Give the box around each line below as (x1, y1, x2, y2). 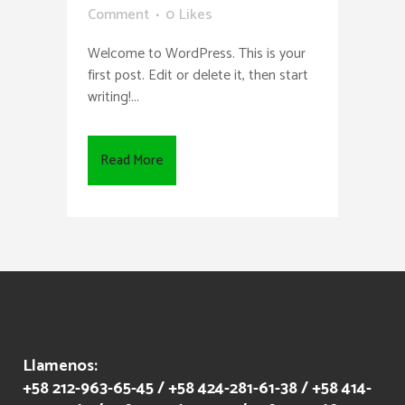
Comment (88, 2, 149, 27)
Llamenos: (23, 352, 98, 380)
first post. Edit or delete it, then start (88, 62, 308, 88)
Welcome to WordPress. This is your (88, 41, 306, 66)
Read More (100, 148, 164, 172)
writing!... (88, 84, 139, 109)
